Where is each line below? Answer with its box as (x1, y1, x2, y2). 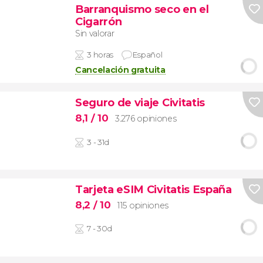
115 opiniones (117, 200, 168, 211)
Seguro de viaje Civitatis (75, 96, 205, 110)
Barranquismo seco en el (75, 2, 209, 16)
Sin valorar (75, 28, 114, 39)
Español (133, 50, 163, 60)
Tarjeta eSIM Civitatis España (75, 183, 232, 197)
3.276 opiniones (115, 113, 177, 124)
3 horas (87, 50, 113, 60)
